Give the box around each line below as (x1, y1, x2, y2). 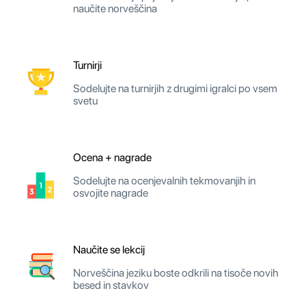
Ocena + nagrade (73, 150, 152, 164)
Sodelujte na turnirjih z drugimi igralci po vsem (73, 81, 277, 95)
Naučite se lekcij (73, 242, 145, 256)
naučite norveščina (73, 1, 157, 15)
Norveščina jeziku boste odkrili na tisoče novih (73, 266, 279, 279)
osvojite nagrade (73, 186, 148, 199)
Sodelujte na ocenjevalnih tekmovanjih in (73, 173, 255, 187)
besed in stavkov (73, 278, 149, 292)
